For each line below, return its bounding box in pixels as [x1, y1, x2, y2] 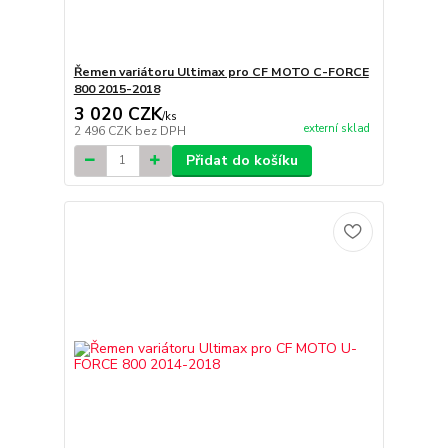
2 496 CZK [73, 122, 135, 139]
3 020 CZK [73, 101, 162, 126]
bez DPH [134, 122, 186, 139]
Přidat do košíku [185, 150, 298, 170]
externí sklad [303, 120, 370, 136]
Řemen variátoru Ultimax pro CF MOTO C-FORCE [73, 63, 369, 80]
